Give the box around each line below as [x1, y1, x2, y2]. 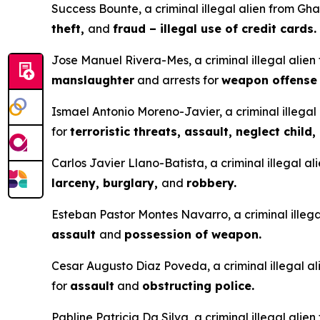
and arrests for [134, 73, 221, 87]
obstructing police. [142, 279, 254, 293]
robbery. [186, 176, 236, 190]
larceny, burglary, [51, 176, 161, 190]
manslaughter [51, 73, 134, 87]
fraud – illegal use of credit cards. [113, 21, 316, 36]
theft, [51, 21, 88, 36]
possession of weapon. [124, 227, 261, 241]
